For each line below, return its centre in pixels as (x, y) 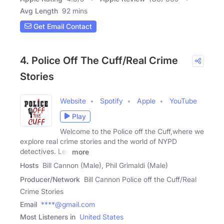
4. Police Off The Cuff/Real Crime (99, 60)
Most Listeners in (48, 217)
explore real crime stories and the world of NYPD (98, 141)
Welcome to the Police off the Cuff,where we (132, 131)
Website (73, 100)
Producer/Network (50, 179)
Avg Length (39, 10)
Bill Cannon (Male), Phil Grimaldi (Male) (105, 165)
